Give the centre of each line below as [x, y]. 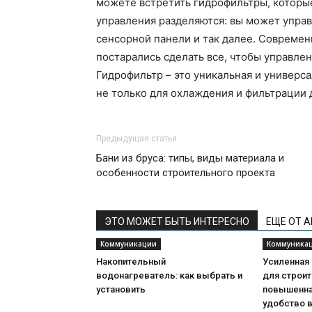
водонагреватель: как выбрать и [169, 275]
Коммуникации [128, 244]
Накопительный [131, 262]
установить [121, 289]
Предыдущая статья [136, 139]
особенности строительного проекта [186, 173]
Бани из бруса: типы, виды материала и [190, 158]
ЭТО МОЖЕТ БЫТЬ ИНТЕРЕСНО [177, 221]
